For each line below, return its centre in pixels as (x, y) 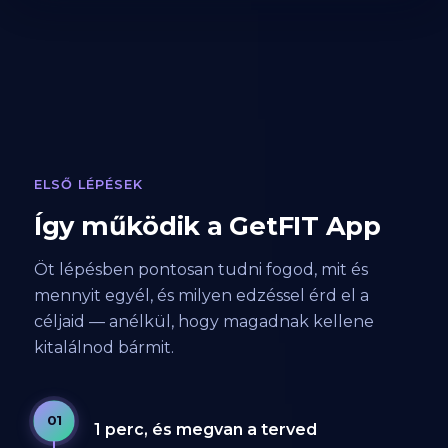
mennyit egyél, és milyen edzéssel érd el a (201, 296)
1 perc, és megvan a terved (205, 429)
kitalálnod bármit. (103, 348)
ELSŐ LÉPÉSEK (88, 185)
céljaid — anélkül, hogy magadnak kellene (203, 322)
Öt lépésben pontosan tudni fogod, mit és (200, 270)
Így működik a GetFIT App (207, 226)
